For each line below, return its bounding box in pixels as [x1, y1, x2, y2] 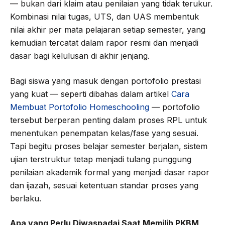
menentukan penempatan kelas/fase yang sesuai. [10, 128, 198, 138]
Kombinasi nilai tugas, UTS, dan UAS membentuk [10, 11, 199, 22]
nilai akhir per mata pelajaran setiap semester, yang [10, 24, 205, 35]
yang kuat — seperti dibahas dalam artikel [10, 88, 171, 99]
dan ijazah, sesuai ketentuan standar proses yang [10, 180, 198, 190]
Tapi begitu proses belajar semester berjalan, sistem [10, 141, 207, 151]
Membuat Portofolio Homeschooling [10, 101, 149, 112]
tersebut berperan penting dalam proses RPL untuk [10, 115, 207, 125]
